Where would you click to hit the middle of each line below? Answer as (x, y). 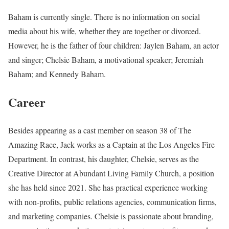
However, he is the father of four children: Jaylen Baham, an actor (113, 45)
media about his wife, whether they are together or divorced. (105, 31)
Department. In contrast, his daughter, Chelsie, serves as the (104, 158)
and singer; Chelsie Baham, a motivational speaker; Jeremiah (106, 59)
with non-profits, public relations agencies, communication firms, (112, 201)
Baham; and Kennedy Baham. (57, 74)
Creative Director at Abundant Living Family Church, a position (111, 173)
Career (27, 102)
